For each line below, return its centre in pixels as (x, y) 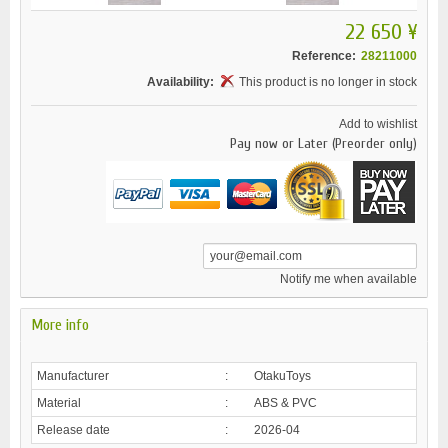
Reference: (324, 55)
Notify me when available (348, 278)
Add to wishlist (378, 123)
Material (59, 402)
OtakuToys (282, 375)
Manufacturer (73, 375)
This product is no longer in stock (328, 81)
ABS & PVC (285, 402)
